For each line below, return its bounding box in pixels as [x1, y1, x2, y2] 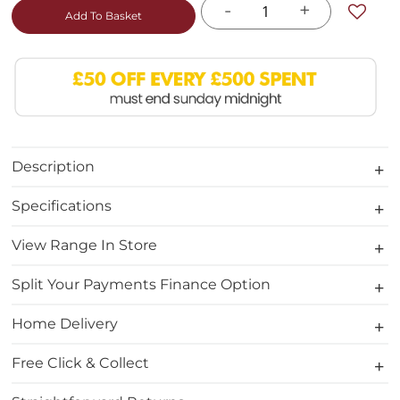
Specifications [12, 197, 112, 214]
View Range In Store [12, 237, 158, 254]
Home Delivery [12, 315, 119, 332]
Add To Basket [65, 9, 143, 22]
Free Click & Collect [12, 354, 150, 371]
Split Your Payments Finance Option [12, 276, 271, 293]
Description [12, 158, 96, 175]
